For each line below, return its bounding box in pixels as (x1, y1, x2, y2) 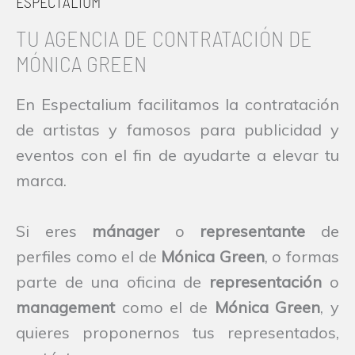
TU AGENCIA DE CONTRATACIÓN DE (16, 24, 312, 52)
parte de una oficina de (16, 271, 210, 292)
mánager (92, 220, 160, 241)
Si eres (16, 220, 93, 241)
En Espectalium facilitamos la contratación (16, 94, 339, 114)
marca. (16, 170, 67, 190)
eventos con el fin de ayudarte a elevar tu (16, 144, 339, 165)
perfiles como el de (16, 246, 162, 266)
